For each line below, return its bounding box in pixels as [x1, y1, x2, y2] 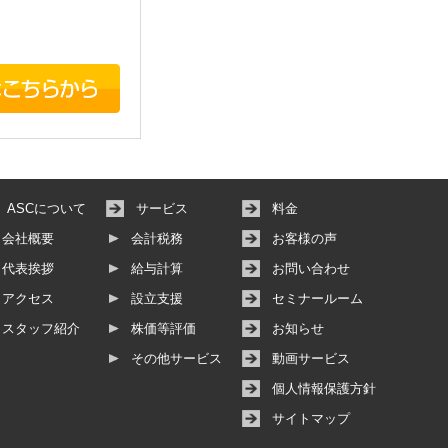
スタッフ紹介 [2, 321, 80, 337]
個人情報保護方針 [272, 381, 376, 397]
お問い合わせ [272, 261, 350, 277]
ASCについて [7, 201, 86, 217]
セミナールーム [272, 291, 363, 307]
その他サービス [131, 351, 222, 367]
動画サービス [272, 351, 350, 367]
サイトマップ [272, 411, 350, 427]
